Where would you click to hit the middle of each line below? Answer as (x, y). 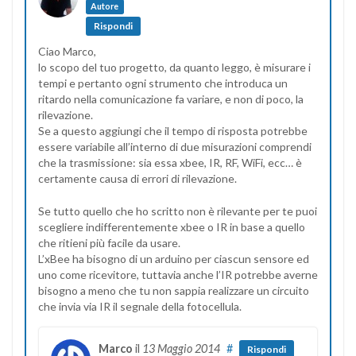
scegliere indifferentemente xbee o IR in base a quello (172, 226)
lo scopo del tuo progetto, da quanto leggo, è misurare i (174, 67)
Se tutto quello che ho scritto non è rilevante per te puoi (178, 211)
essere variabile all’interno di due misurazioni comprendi (175, 146)
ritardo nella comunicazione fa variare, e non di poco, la (171, 99)
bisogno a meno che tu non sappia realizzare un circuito (174, 290)
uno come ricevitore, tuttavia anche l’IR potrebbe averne (178, 274)
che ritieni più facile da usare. (109, 242)
